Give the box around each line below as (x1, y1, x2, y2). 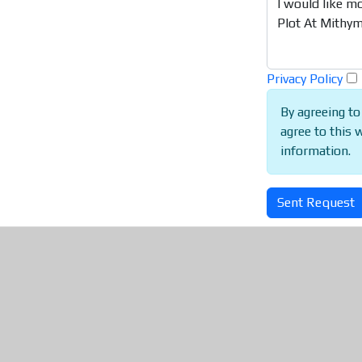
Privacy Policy (266, 70, 343, 86)
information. (280, 142, 351, 158)
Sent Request (276, 194, 355, 210)
